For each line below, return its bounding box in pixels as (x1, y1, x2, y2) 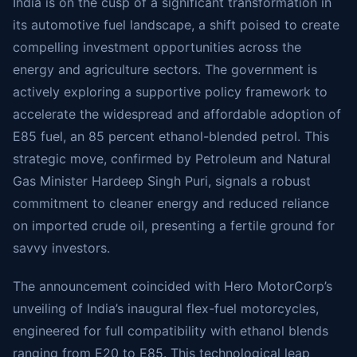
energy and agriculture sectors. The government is (13, 61, 317, 77)
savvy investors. (13, 240, 110, 256)
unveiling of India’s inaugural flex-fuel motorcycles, (13, 300, 319, 316)
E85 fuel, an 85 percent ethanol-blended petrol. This (13, 128, 329, 144)
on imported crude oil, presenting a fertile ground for (13, 218, 335, 233)
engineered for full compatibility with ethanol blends (13, 323, 328, 339)
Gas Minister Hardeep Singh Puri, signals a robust (13, 173, 311, 189)
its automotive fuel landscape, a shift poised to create (13, 17, 339, 33)
